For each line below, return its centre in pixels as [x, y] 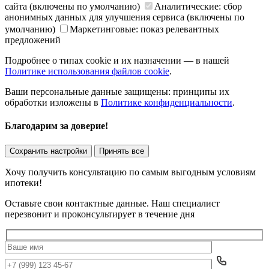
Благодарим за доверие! [56, 126]
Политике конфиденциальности [167, 103]
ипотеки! [23, 183]
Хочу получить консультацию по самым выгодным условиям [130, 172]
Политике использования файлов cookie [87, 71]
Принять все [122, 151]
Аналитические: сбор [198, 7]
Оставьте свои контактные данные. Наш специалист [112, 203]
